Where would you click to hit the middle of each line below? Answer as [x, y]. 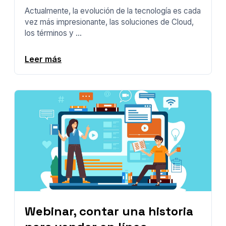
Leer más [43, 59]
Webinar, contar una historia [109, 211]
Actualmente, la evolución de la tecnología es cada [113, 11]
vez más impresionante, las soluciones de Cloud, [109, 22]
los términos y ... [53, 33]
